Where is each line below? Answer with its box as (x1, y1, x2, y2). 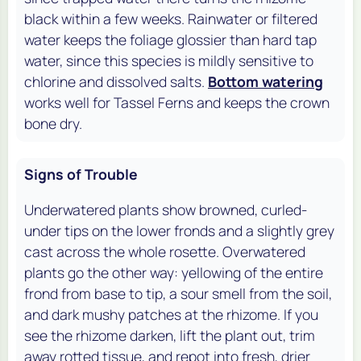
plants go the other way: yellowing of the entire (24, 262, 323, 282)
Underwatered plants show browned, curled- (24, 199, 307, 219)
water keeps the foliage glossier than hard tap (24, 29, 317, 49)
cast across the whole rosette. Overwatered (24, 241, 305, 261)
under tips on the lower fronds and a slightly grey (24, 220, 334, 240)
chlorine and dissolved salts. (24, 71, 208, 91)
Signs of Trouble (24, 164, 138, 184)
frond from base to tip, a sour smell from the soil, (24, 283, 332, 303)
